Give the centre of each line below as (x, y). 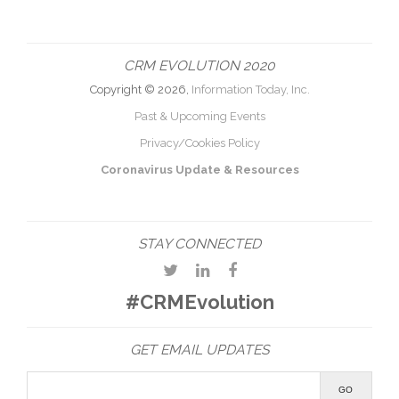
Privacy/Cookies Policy (199, 143)
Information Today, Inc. (250, 90)
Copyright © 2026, (140, 90)
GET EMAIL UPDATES (199, 350)
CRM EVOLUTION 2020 (199, 65)
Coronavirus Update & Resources (199, 170)
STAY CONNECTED (199, 244)
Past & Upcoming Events (199, 116)
